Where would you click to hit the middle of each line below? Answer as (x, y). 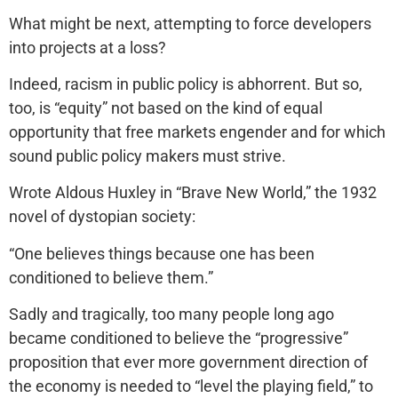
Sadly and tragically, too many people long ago (171, 314)
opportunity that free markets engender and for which (197, 131)
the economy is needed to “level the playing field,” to (191, 386)
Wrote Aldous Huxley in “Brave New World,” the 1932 (193, 193)
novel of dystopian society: (102, 217)
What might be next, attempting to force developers (190, 23)
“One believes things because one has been (162, 253)
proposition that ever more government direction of (188, 362)
